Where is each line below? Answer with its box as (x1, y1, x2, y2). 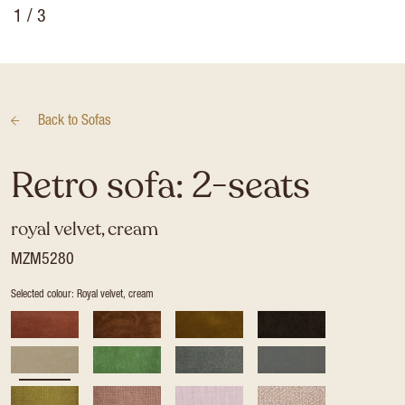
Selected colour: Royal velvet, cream (11, 289, 154, 300)
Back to (38, 115, 81, 129)
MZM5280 (11, 252, 74, 268)
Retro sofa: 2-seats (11, 161, 310, 210)
